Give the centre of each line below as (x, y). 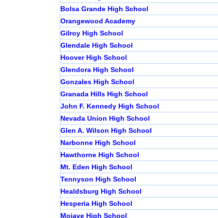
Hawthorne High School (100, 155)
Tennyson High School (98, 179)
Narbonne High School (98, 143)
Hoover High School (93, 58)
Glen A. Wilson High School (106, 131)
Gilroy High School (91, 33)
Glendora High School (97, 70)
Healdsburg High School (101, 191)
